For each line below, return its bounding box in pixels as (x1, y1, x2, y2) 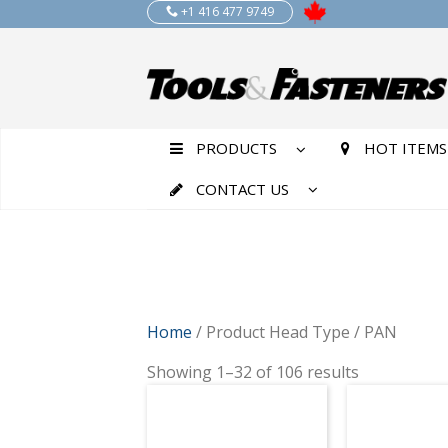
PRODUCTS (195, 138, 277, 159)
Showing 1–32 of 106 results (147, 360, 359, 383)
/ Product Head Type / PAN (192, 320, 397, 343)
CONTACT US (195, 178, 289, 199)
